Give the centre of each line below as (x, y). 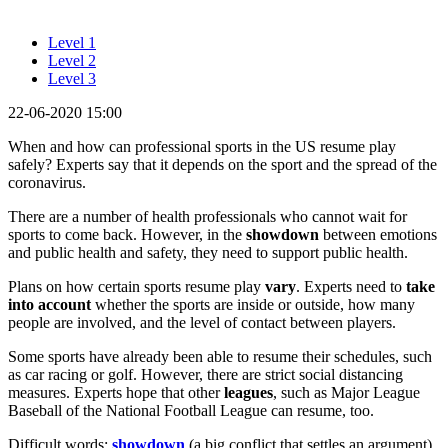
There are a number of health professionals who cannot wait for (207, 216)
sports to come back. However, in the (127, 234)
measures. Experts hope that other (116, 392)
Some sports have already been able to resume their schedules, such (220, 356)
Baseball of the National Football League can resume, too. (191, 410)
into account (49, 304)
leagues (248, 392)
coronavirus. (47, 182)
